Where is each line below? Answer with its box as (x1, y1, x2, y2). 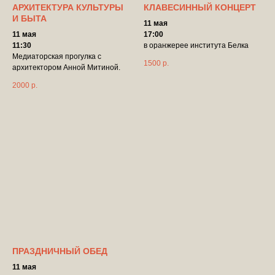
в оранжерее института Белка (144, 41, 249, 50)
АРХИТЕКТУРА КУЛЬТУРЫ (12, 2, 123, 13)
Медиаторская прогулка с (12, 52, 101, 61)
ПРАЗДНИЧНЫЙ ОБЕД (12, 246, 107, 256)
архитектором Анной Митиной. (12, 63, 120, 72)
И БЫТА (12, 14, 47, 24)
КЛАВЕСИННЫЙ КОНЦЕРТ (144, 2, 256, 13)
